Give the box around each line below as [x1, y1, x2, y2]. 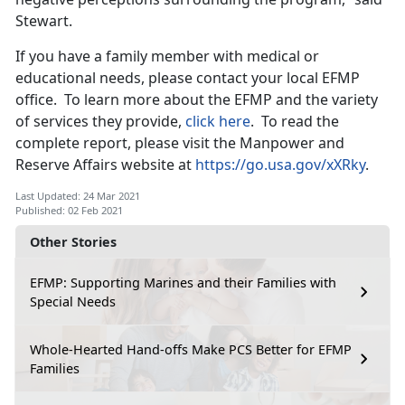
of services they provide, [15, 111, 185, 132]
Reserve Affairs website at [15, 155, 195, 175]
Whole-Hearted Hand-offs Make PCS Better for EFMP [30, 341, 352, 359]
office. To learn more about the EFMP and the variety [15, 89, 378, 110]
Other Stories [30, 233, 117, 251]
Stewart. [15, 11, 72, 32]
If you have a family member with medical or [15, 46, 319, 67]
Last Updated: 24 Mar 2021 [15, 189, 140, 203]
